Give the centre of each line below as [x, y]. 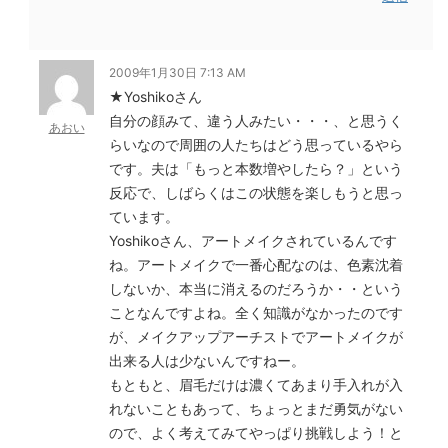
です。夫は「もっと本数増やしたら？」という [256, 168]
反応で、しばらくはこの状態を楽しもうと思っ [256, 192]
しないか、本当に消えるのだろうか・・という [256, 288]
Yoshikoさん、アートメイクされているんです [253, 240]
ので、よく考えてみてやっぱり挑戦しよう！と [256, 432]
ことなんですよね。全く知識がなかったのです [256, 312]
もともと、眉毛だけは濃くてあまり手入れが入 [256, 384]
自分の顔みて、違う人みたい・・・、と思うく [256, 120]
